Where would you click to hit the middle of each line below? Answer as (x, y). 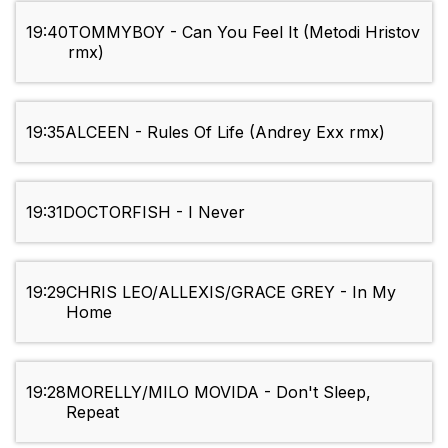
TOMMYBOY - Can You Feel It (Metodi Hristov (244, 32)
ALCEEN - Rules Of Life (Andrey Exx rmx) (225, 132)
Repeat (92, 412)
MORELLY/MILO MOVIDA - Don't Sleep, (218, 392)
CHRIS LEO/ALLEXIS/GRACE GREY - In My (231, 292)
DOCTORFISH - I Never (154, 212)
